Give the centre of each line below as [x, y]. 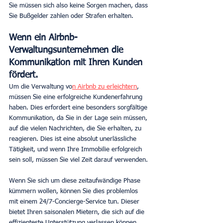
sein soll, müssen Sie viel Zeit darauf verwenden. [78, 160]
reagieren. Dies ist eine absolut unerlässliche [74, 139]
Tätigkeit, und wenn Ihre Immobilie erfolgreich [76, 149]
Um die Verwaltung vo [41, 87]
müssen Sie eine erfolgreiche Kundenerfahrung [77, 97]
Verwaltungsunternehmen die [67, 50]
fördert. [23, 75]
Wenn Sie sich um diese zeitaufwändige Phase [76, 181]
